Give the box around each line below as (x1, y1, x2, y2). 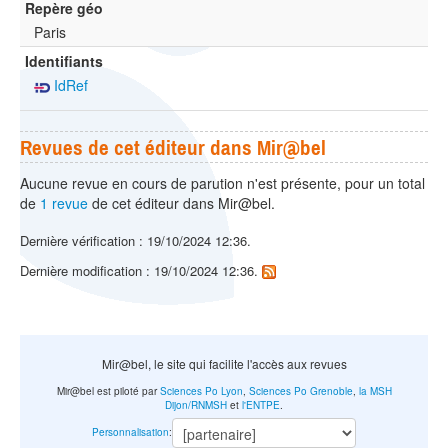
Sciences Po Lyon (159, 384, 243, 399)
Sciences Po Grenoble (248, 384, 353, 399)
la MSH (358, 384, 392, 399)
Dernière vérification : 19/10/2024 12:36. (20, 230, 251, 250)
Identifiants (25, 51, 103, 72)
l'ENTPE (242, 398, 280, 413)
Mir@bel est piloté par (56, 384, 160, 399)
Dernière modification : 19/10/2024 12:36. (20, 260, 262, 280)
